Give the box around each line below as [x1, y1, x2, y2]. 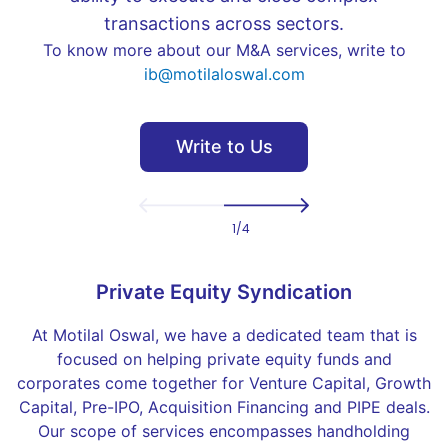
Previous [180, 197, 232, 213]
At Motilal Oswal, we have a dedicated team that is [31, 325, 417, 346]
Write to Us [175, 136, 273, 158]
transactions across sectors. [104, 13, 344, 35]
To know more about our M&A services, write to [42, 40, 406, 61]
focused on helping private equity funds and [56, 349, 392, 370]
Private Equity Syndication [96, 280, 352, 305]
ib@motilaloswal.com [143, 64, 305, 85]
